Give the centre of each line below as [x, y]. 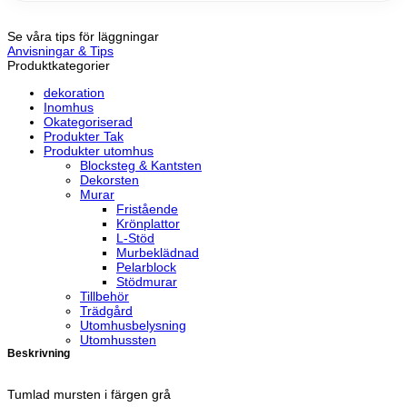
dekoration [74, 92]
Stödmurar [147, 281]
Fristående [147, 208]
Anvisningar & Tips [60, 50]
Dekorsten [109, 179]
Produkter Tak [84, 136]
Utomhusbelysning [133, 325]
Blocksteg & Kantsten [141, 165]
